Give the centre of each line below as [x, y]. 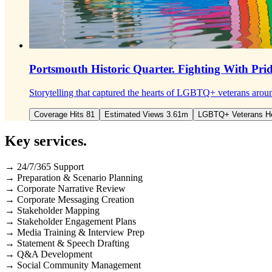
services [59, 141]
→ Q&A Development [49, 254]
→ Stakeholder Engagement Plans [70, 221]
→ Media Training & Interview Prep [75, 232]
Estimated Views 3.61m [146, 114]
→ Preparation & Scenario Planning [74, 177]
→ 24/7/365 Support [44, 166]
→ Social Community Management [73, 265]
